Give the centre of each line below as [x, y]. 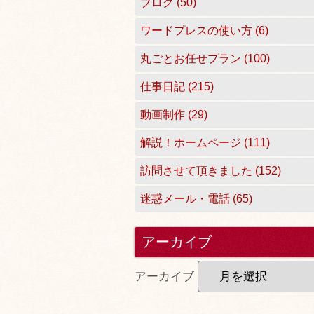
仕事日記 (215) [177, 87]
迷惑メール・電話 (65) [196, 199]
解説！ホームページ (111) [205, 143]
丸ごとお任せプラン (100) [205, 59]
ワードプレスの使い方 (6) [204, 31]
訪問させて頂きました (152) [211, 171]
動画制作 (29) [174, 115]
